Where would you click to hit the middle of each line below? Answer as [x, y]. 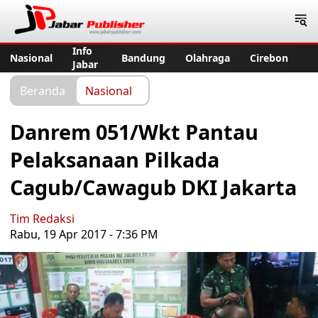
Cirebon [269, 57]
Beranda [43, 90]
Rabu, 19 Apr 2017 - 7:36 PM [84, 234]
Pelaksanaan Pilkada [115, 159]
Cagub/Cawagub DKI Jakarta [153, 187]
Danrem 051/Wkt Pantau [134, 132]
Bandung [143, 57]
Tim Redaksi [42, 219]
